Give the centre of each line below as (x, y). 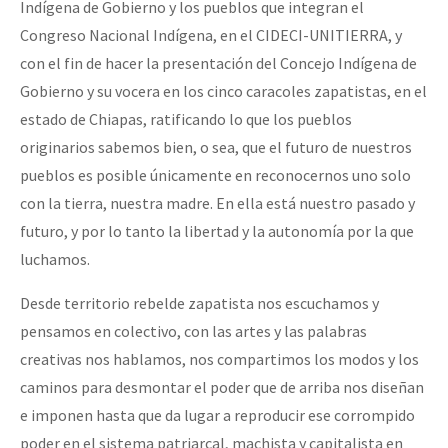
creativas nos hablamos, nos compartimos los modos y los (219, 358)
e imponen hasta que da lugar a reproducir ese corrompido (217, 414)
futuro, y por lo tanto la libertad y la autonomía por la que (217, 230)
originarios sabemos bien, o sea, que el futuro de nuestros (216, 146)
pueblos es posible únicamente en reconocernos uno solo (215, 174)
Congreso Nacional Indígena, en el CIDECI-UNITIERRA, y (211, 34)
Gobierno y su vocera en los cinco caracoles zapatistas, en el (223, 90)
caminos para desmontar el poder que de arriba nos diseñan (222, 386)
